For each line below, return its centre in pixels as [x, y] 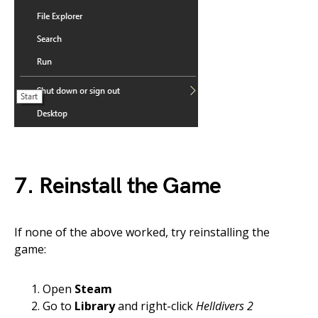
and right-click [155, 306]
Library [95, 306]
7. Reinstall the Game [118, 187]
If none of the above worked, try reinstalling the [142, 232]
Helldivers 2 [225, 306]
